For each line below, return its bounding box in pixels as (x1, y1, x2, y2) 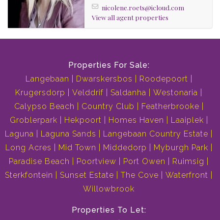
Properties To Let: (71, 205, 146, 215)
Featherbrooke (141, 101, 199, 111)
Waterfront (165, 170, 208, 180)
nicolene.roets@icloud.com (101, 2, 184, 12)
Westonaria (153, 87, 198, 97)
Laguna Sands (41, 129, 96, 138)
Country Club (81, 101, 135, 111)
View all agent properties (91, 12, 168, 22)
